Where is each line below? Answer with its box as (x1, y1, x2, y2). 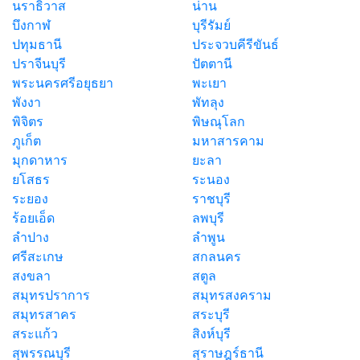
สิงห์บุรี (192, 325, 231, 342)
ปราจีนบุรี (12, 55, 66, 72)
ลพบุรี (192, 210, 224, 226)
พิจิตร (12, 113, 43, 129)
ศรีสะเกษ (12, 248, 63, 264)
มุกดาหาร (12, 152, 67, 168)
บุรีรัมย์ (192, 17, 231, 33)
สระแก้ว (12, 325, 58, 342)
